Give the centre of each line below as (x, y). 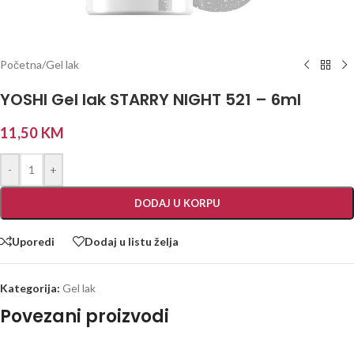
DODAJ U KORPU (177, 203)
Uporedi (33, 241)
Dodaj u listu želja (132, 241)
